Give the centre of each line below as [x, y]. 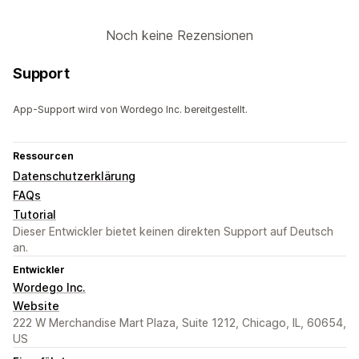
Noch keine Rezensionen [179, 36]
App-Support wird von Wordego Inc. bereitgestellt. [130, 110]
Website [36, 306]
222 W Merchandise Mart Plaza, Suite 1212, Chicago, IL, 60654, [179, 323]
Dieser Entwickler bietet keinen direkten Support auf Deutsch [173, 232]
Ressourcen [43, 156]
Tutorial [34, 215]
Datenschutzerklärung [74, 176]
